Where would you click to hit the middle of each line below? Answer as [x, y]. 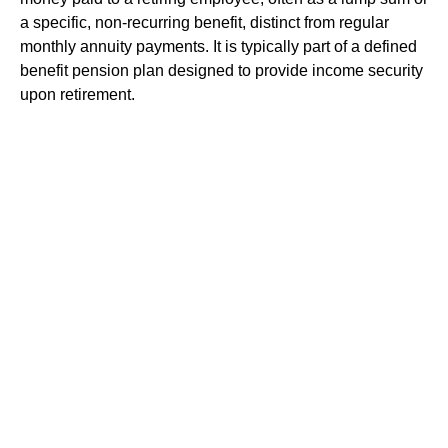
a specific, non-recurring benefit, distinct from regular [204, 22]
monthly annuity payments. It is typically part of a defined [218, 46]
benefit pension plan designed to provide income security [221, 70]
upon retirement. [77, 94]
